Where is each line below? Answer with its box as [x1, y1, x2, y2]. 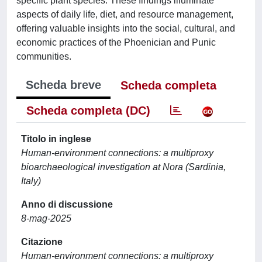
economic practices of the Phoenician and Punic [16, 37, 216, 47]
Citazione [21, 237, 63, 247]
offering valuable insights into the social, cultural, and [16, 23, 235, 33]
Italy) [21, 176, 41, 186]
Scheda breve [26, 78, 101, 91]
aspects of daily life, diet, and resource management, [16, 9, 233, 19]
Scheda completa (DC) [26, 104, 150, 117]
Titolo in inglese [21, 134, 91, 144]
